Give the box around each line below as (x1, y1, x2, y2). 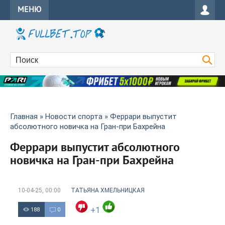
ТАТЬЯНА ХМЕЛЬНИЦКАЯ (71, 187, 145, 194)
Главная (10, 112, 38, 122)
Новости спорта (45, 112, 102, 122)
